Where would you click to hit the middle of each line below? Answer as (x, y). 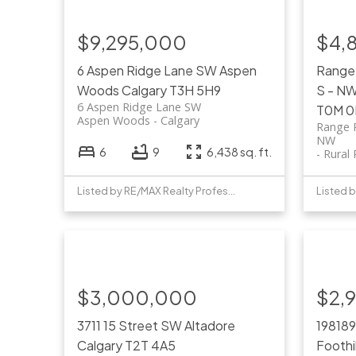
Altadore (209, 326)
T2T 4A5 (150, 346)
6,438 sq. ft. (240, 151)
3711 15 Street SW (130, 326)
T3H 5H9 (195, 91)
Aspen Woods (113, 121)
